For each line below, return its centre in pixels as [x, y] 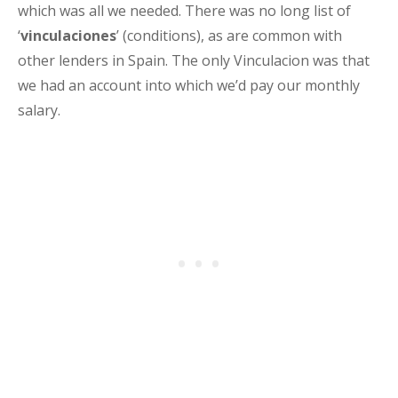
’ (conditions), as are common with [229, 36]
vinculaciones [68, 36]
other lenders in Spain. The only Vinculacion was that [194, 61]
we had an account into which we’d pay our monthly [189, 86]
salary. [44, 111]
